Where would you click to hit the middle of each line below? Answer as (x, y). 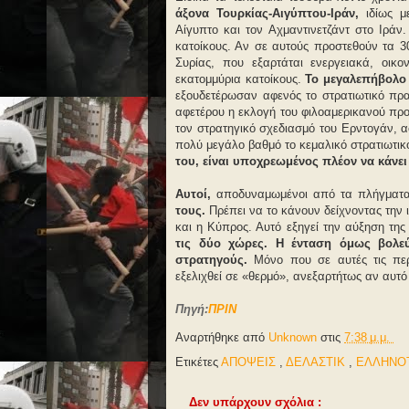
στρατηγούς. (211, 260)
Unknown (294, 338)
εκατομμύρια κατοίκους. (241, 79)
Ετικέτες (198, 362)
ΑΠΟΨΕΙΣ (250, 362)
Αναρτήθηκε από (222, 338)
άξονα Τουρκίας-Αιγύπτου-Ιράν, (271, 13)
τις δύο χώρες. (222, 243)
